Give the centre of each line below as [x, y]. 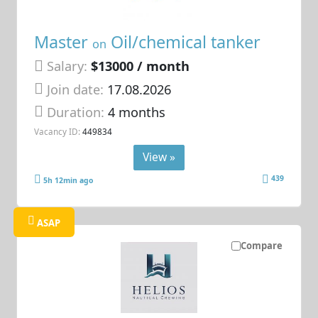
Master [64, 42]
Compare [261, 246]
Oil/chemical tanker [184, 42]
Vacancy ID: [57, 132]
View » [159, 157]
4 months [137, 112]
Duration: [78, 112]
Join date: [76, 89]
